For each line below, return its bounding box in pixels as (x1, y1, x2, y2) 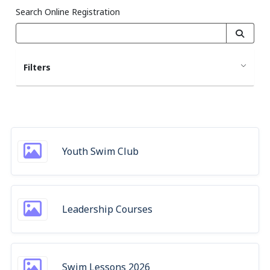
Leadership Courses (62, 202, 152, 216)
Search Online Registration (16, 6, 120, 17)
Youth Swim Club (62, 145, 139, 158)
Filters (24, 61, 51, 73)
